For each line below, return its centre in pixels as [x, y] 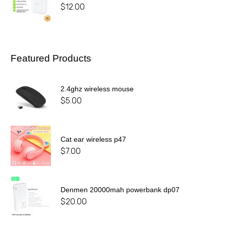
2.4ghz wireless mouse [97, 89]
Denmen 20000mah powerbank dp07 [120, 190]
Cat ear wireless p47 [93, 139]
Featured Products [51, 59]
